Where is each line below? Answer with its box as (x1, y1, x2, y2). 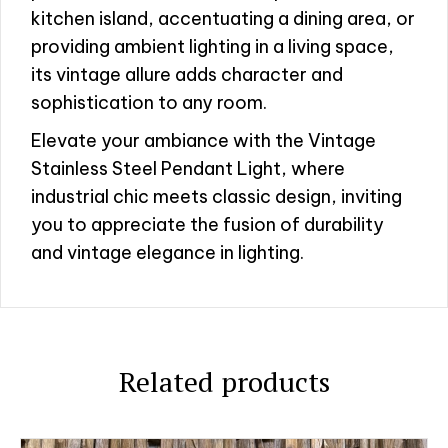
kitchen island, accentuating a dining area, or (31, 7, 415, 31)
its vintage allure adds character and (31, 63, 343, 87)
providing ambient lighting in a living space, (31, 35, 394, 59)
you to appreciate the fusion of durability (31, 213, 384, 237)
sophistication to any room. (31, 91, 267, 115)
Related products (118, 363, 330, 401)
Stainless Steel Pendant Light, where (31, 157, 345, 181)
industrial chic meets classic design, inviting (31, 185, 402, 209)
